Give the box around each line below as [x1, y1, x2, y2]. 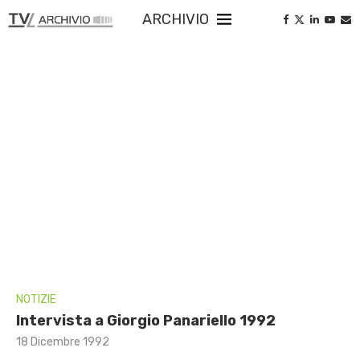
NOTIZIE [16, 292, 56, 306]
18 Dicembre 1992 [16, 334, 109, 349]
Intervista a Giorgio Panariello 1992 [16, 311, 276, 329]
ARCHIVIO [129, 10, 209, 28]
